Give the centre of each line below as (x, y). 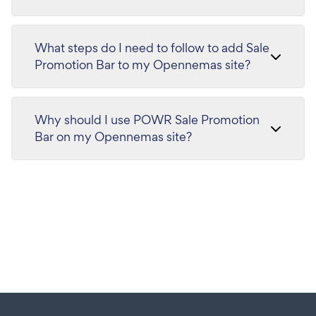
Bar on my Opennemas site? (113, 136)
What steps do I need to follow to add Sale (152, 48)
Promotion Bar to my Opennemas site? (142, 65)
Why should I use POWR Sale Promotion (147, 120)
